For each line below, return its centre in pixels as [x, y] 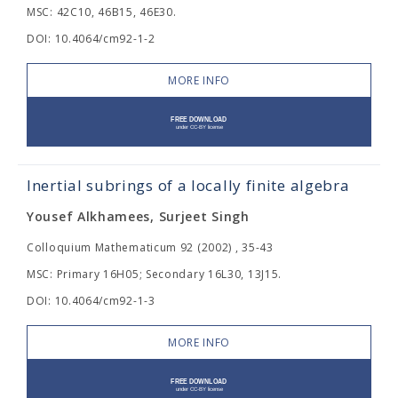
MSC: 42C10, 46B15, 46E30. [102, 12]
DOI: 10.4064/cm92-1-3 [91, 301]
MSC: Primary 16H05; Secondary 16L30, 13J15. [155, 274]
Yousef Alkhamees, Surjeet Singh [138, 216]
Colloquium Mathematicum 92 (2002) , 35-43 [150, 247]
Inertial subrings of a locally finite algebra [188, 185]
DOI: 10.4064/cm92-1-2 [91, 39]
